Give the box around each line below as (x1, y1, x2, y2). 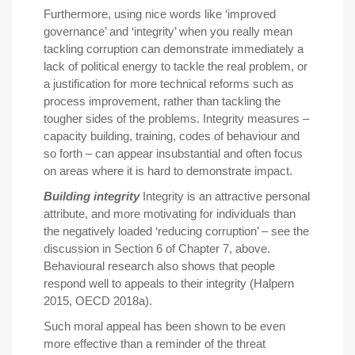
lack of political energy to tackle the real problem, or (44, 59, 307, 73)
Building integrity (44, 189, 139, 203)
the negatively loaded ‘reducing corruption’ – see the (44, 223, 309, 238)
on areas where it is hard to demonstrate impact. (44, 163, 292, 177)
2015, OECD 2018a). (44, 293, 152, 307)
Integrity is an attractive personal (139, 189, 310, 203)
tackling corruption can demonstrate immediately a (44, 41, 303, 55)
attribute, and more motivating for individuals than (44, 206, 296, 220)
